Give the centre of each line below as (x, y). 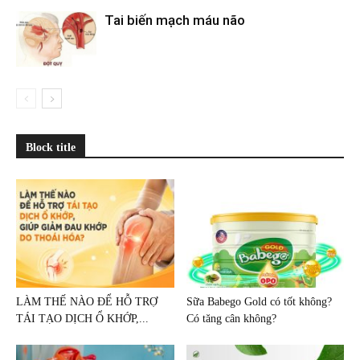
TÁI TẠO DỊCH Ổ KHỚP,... (82, 319)
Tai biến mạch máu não (175, 20)
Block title (51, 147)
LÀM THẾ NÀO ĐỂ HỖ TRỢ (87, 302)
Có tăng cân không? (231, 319)
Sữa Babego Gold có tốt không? (259, 302)
